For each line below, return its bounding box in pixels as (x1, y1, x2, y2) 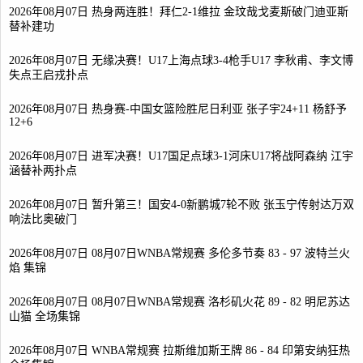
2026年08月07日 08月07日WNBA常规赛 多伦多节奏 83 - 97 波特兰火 (9, 247, 350, 259)
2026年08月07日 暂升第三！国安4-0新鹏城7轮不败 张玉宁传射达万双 (9, 199, 354, 211)
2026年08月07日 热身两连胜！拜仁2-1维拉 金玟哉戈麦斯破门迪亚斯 (9, 6, 348, 18)
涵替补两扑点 (9, 164, 77, 178)
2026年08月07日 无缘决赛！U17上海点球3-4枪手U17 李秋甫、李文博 (9, 54, 353, 66)
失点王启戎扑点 (9, 69, 88, 83)
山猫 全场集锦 (9, 310, 80, 324)
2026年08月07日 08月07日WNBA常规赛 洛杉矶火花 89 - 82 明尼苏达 (9, 296, 350, 308)
